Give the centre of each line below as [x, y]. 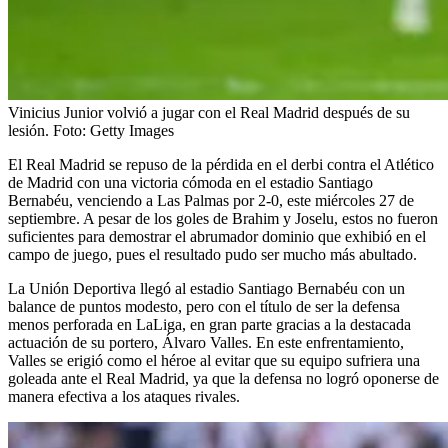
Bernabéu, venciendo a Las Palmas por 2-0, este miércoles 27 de [211, 200]
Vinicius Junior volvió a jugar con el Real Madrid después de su [209, 112]
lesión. [28, 130]
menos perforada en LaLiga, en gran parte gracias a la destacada [209, 324]
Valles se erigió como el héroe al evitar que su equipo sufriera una [214, 360]
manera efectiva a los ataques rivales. [124, 396]
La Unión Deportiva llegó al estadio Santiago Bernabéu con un [206, 288]
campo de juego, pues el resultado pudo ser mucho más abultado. [212, 254]
